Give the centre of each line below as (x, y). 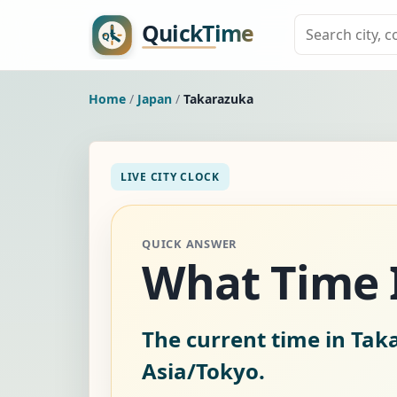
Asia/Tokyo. (203, 370)
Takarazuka (218, 98)
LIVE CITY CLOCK (170, 176)
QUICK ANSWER (190, 243)
